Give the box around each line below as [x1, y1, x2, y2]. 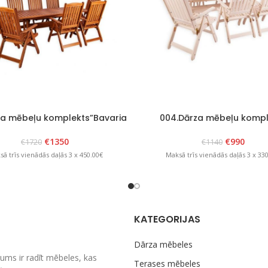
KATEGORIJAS [134, 212, 200, 227]
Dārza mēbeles [134, 239, 193, 251]
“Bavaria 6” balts [186, 123, 260, 135]
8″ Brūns [27, 123, 63, 135]
